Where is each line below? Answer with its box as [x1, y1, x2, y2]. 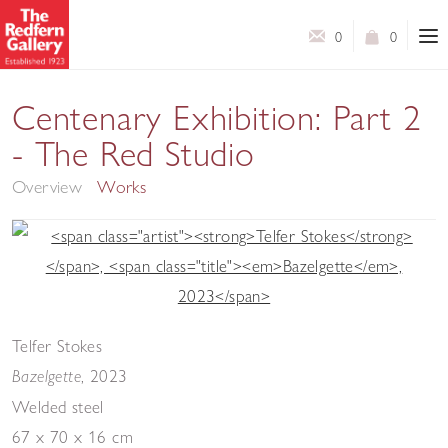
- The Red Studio [12, 133, 255, 175]
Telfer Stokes [12, 334, 103, 356]
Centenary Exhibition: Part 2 [12, 97, 422, 139]
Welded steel [12, 395, 104, 417]
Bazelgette [12, 365, 81, 386]
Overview [12, 175, 83, 198]
